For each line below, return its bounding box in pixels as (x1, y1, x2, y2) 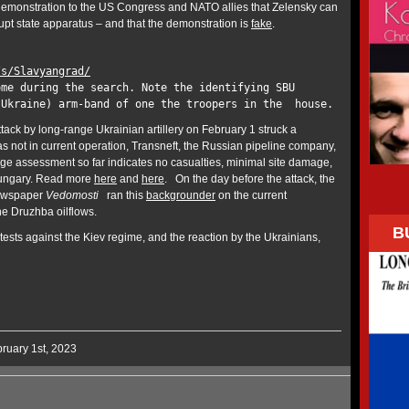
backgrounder (146, 189, 215, 202)
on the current (215, 189, 287, 202)
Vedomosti (46, 189, 104, 202)
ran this (104, 189, 146, 202)
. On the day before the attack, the (164, 173, 335, 185)
